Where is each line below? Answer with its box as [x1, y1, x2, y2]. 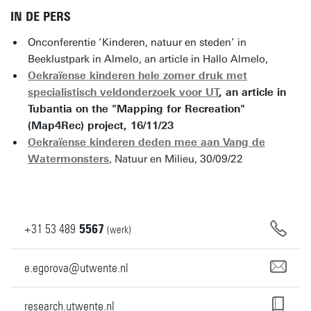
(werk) [107, 224, 131, 236]
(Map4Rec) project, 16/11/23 [28, 119, 174, 132]
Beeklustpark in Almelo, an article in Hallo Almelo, [28, 53, 271, 65]
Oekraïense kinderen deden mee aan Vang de [28, 136, 265, 149]
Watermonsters [28, 153, 109, 165]
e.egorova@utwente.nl [24, 260, 128, 276]
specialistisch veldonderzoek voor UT [28, 86, 219, 99]
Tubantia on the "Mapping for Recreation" [28, 103, 245, 115]
